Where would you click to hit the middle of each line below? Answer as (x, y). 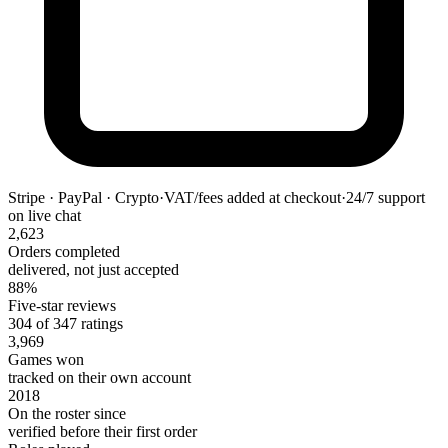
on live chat (44, 215)
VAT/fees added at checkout (252, 197)
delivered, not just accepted (93, 269)
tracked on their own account (99, 377)
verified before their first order (102, 431)
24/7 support (385, 197)
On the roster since (67, 413)
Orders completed (64, 251)
